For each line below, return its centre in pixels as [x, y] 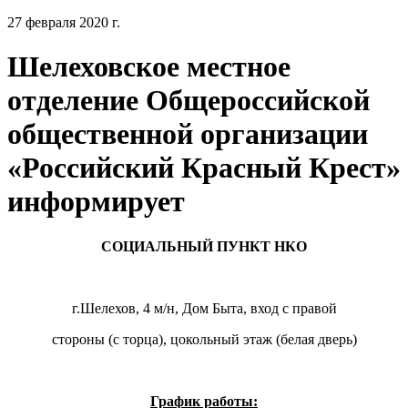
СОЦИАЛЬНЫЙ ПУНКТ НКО [204, 246]
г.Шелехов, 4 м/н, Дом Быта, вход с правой [204, 308]
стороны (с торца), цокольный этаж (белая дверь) [204, 339]
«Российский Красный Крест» [204, 168]
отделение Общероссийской [189, 101]
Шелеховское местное [149, 67]
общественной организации [188, 134]
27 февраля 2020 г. [64, 22]
